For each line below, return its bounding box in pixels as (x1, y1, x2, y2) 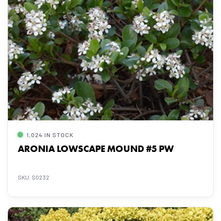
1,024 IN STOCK (27, 131, 74, 138)
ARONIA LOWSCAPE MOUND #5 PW (18, 143, 174, 155)
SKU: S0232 (18, 174, 49, 181)
